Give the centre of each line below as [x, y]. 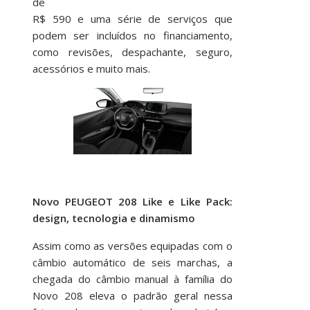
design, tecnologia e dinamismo [113, 218]
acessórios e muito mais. [91, 69]
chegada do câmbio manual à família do [132, 279]
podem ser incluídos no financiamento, [132, 35]
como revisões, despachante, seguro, [132, 52]
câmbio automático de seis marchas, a [132, 262]
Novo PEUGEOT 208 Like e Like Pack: [132, 201]
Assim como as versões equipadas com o [132, 246]
